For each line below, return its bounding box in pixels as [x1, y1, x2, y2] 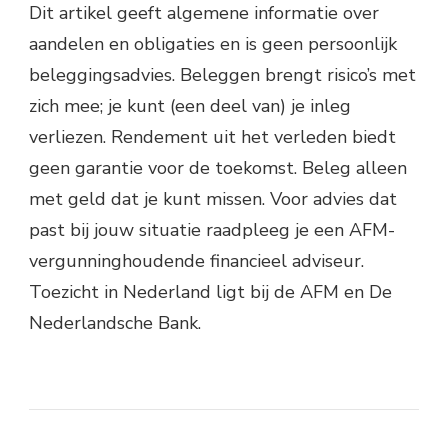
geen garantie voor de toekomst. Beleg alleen [29, 156, 407, 181]
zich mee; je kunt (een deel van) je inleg [29, 94, 351, 119]
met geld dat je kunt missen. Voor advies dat [29, 187, 397, 212]
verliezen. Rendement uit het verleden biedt [29, 125, 396, 150]
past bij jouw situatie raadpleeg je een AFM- [29, 218, 395, 243]
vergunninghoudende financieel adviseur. [29, 249, 364, 274]
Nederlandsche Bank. [29, 311, 201, 336]
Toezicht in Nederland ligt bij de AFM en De [29, 280, 392, 305]
